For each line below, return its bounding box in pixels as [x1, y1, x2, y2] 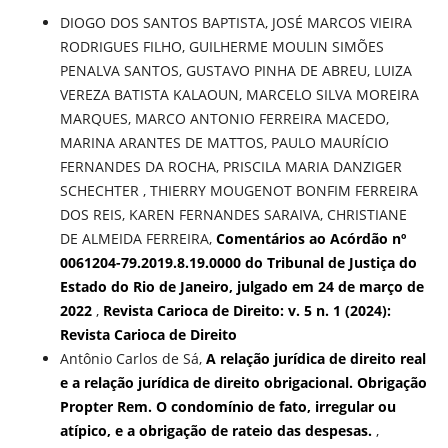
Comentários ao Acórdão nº [215, 229, 406, 249]
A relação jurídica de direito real [205, 349, 426, 369]
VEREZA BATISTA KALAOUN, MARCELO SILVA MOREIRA [59, 85, 419, 105]
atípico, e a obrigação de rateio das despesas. [59, 421, 376, 441]
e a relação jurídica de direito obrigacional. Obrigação [59, 373, 427, 393]
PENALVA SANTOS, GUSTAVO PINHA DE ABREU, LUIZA [59, 61, 412, 81]
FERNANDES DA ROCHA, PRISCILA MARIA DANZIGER [59, 157, 402, 177]
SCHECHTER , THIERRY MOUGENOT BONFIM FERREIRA [59, 181, 418, 201]
